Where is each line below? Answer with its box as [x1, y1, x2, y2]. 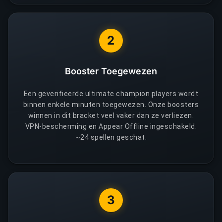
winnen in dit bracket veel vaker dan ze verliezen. [28, 111, 194, 119]
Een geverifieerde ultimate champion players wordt [23, 89, 199, 98]
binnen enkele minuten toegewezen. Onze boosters [23, 100, 199, 109]
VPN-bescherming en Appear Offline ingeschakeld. [25, 122, 197, 130]
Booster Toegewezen [65, 65, 157, 76]
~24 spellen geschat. [75, 133, 147, 141]
